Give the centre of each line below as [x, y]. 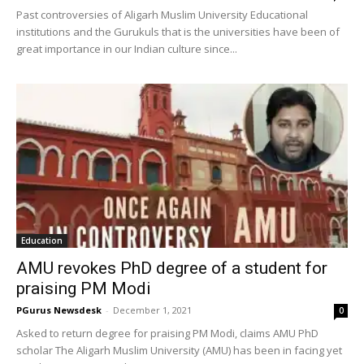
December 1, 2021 [152, 310]
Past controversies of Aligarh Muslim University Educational [162, 15]
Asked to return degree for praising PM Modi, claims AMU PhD [167, 333]
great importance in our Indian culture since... [127, 49]
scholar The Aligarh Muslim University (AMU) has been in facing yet [179, 350]
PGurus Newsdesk [59, 310]
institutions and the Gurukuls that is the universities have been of [178, 32]
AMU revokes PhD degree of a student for [172, 268]
